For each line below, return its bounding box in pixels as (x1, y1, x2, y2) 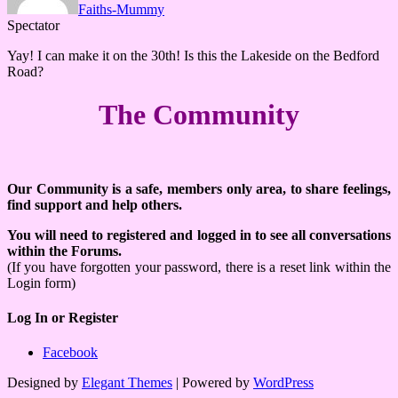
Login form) (7, 275, 76, 291)
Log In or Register (7, 309, 118, 325)
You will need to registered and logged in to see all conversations (7, 227, 391, 243)
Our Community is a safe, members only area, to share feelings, (7, 180, 391, 196)
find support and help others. (7, 196, 182, 212)
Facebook (43, 345, 98, 361)
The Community (99, 99, 299, 131)
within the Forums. (7, 243, 122, 259)
